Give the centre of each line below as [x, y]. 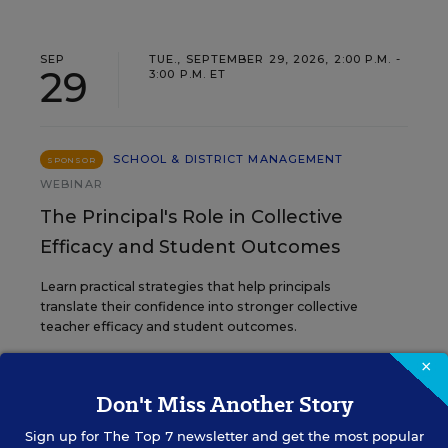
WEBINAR [71, 184]
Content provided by [207, 389]
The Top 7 [137, 435]
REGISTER [82, 389]
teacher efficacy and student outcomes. [168, 326]
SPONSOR [71, 160]
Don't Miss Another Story [224, 404]
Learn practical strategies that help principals [185, 286]
